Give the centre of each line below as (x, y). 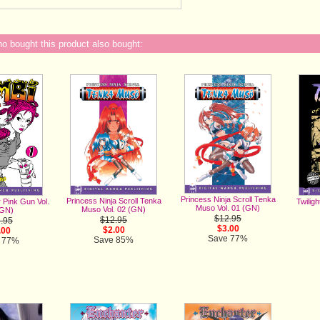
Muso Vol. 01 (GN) (228, 208)
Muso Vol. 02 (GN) (114, 210)
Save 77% (228, 239)
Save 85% (114, 240)
